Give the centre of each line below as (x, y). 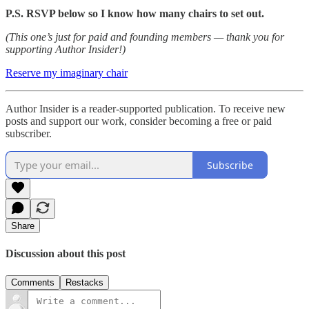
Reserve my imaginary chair (67, 73)
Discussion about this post (66, 254)
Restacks (84, 282)
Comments (33, 282)
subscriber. (29, 134)
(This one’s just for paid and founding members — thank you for (145, 37)
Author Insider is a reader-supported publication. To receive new (146, 109)
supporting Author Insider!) (66, 50)
